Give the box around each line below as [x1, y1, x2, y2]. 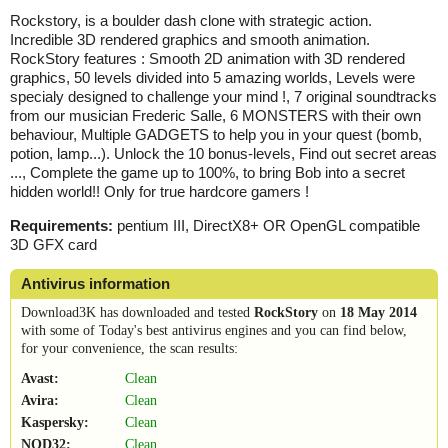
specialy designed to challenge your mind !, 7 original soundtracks [10, 87, 437, 105]
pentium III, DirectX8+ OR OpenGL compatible [113, 216, 420, 234]
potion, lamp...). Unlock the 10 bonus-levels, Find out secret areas [10, 144, 437, 162]
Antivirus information [21, 274, 170, 292]
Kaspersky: [21, 414, 89, 430]
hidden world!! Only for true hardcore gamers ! [10, 182, 309, 200]
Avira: [21, 392, 59, 408]
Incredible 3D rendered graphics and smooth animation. [10, 30, 370, 48]
